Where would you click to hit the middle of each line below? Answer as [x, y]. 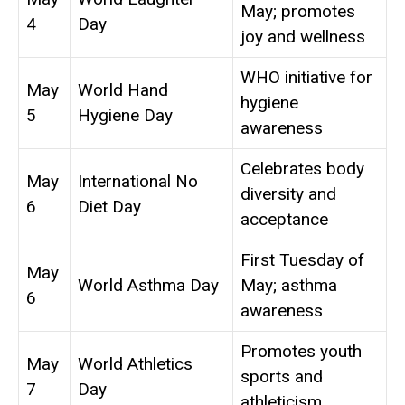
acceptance [284, 220]
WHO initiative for [306, 78]
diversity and [288, 194]
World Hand [123, 90]
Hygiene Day [125, 116]
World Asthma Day [148, 286]
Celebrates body [302, 169]
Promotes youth [301, 352]
